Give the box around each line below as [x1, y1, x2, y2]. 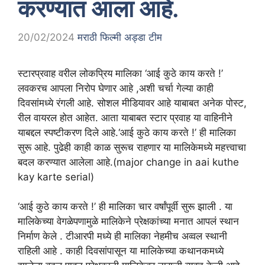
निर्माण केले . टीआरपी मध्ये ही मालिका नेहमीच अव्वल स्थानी [18, 230, 227, 242]
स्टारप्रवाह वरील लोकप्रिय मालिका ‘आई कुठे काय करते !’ [18, 67, 223, 79]
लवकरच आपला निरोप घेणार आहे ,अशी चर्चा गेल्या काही [18, 82, 214, 94]
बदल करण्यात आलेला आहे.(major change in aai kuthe [18, 156, 239, 168]
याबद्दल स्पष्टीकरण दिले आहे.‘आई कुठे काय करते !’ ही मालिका [18, 126, 236, 138]
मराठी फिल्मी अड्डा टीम [77, 31, 162, 43]
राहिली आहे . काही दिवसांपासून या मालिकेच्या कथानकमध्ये [18, 245, 224, 257]
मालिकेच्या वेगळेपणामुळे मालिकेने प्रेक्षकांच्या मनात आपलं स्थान [18, 215, 239, 227]
